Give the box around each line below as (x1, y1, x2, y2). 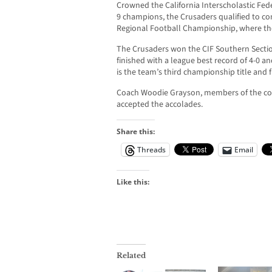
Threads (137, 144, 166, 155)
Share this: (117, 126, 155, 137)
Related (117, 251, 146, 260)
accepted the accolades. (117, 98, 203, 111)
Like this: (117, 177, 149, 188)
